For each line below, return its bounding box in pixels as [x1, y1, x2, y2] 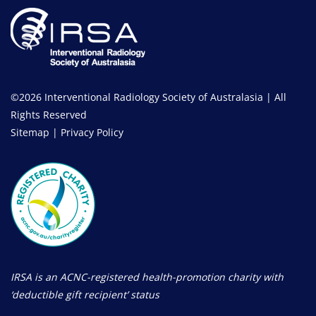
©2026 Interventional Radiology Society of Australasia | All [11, 90, 286, 104]
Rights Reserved [11, 107, 87, 121]
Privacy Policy [61, 125, 123, 139]
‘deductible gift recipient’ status [11, 287, 159, 301]
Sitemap [11, 125, 49, 139]
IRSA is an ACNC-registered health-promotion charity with [11, 269, 284, 284]
